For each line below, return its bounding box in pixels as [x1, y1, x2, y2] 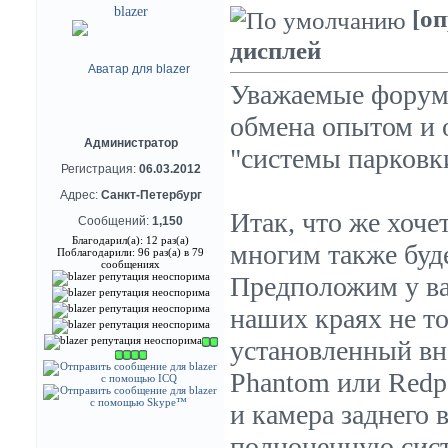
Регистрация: [60, 162, 139, 176]
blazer [113, 4, 148, 19]
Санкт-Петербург [100, 188, 202, 202]
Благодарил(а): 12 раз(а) [72, 234, 189, 246]
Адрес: [59, 188, 101, 202]
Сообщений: [78, 214, 152, 228]
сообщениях [101, 258, 160, 270]
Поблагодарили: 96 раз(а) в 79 [57, 246, 204, 258]
